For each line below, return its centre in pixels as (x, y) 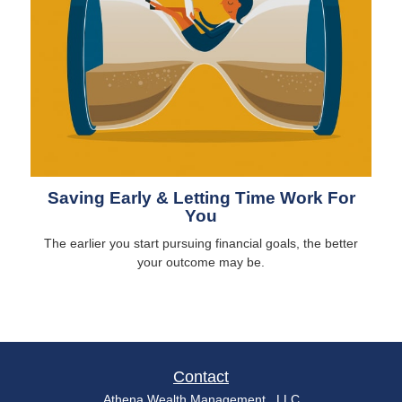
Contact (201, 376)
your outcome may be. (201, 262)
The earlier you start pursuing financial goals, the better (201, 243)
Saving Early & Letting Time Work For (201, 197)
